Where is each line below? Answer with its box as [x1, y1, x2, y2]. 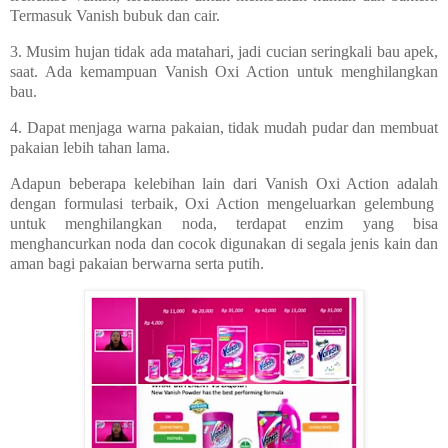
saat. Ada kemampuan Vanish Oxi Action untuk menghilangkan [10, 63, 438, 81]
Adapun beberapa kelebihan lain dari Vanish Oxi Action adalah [10, 174, 438, 192]
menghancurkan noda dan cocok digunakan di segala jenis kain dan [10, 234, 438, 252]
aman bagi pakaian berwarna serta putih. [10, 254, 264, 272]
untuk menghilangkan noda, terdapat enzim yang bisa [10, 214, 438, 232]
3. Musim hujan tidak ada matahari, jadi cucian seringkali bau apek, [10, 43, 438, 61]
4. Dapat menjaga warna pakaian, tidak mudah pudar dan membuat [10, 119, 438, 137]
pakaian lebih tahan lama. [10, 139, 170, 157]
